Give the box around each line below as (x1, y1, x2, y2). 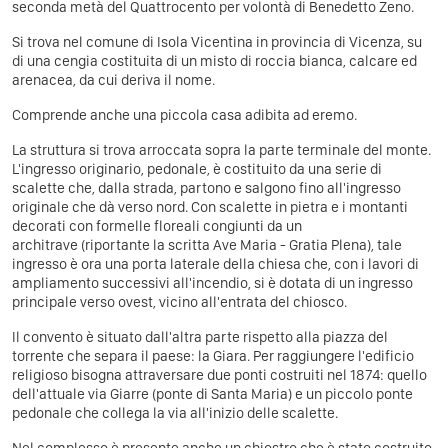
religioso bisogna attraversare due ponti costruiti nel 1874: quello (12, 365, 427, 384)
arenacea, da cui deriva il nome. (12, 70, 215, 89)
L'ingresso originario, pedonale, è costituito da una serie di (12, 159, 382, 178)
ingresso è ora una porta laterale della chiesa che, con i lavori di (12, 254, 419, 273)
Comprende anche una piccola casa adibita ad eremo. (12, 105, 357, 124)
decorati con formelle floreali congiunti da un (12, 216, 302, 235)
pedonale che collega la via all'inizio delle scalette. (12, 403, 338, 422)
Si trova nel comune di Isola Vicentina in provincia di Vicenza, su (12, 32, 422, 51)
